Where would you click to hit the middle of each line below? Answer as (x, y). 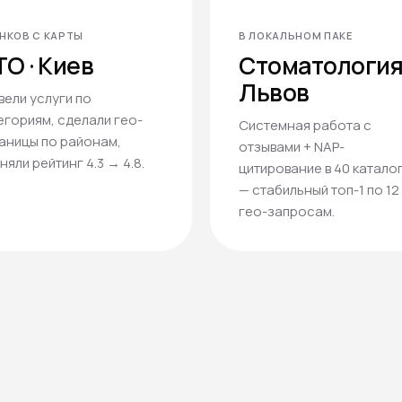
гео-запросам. (287, 212)
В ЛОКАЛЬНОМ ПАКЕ (296, 36)
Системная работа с (305, 126)
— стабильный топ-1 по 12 (319, 190)
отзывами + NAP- (292, 147)
